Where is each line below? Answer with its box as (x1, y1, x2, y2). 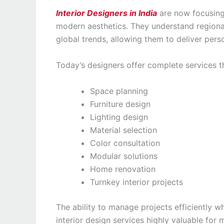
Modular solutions (90, 150, 157, 161)
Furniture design (90, 98, 150, 109)
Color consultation (90, 137, 160, 148)
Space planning (90, 85, 148, 96)
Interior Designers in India (56, 8, 157, 18)
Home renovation (90, 163, 155, 174)
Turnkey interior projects (90, 176, 183, 187)
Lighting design (90, 111, 148, 122)
